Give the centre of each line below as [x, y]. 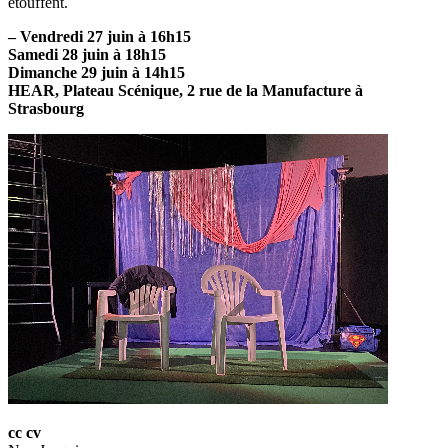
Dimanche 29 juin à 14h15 [96, 73]
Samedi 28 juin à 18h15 [87, 55]
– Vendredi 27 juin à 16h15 [99, 37]
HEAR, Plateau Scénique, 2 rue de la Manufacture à [185, 91]
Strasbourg [46, 109]
